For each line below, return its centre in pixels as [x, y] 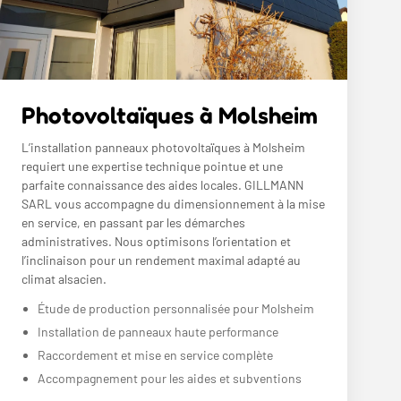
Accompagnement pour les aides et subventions [170, 378]
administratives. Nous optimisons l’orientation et [156, 241]
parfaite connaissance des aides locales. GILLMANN [162, 184]
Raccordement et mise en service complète [155, 354]
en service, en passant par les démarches [133, 222]
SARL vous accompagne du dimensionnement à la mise [173, 203]
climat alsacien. [64, 278]
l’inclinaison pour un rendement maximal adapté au [161, 260]
